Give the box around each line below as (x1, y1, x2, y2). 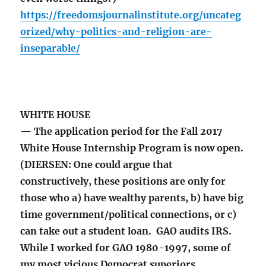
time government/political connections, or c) (20, 208, 237, 221)
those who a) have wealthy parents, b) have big (20, 192, 244, 204)
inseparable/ (20, 42, 81, 55)
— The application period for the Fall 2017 (20, 125, 223, 138)
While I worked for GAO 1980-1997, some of (20, 242, 232, 254)
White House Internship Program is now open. (20, 142, 244, 154)
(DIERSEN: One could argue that (20, 159, 173, 171)
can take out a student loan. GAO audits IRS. (20, 225, 235, 237)
